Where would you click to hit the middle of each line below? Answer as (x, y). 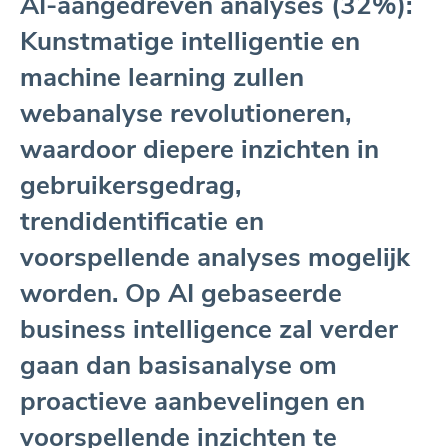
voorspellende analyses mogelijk (215, 257)
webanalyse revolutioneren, (185, 113)
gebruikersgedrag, (130, 185)
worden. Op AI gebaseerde (181, 293)
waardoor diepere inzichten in (199, 149)
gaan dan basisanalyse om (178, 365)
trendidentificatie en (142, 221)
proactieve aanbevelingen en (192, 401)
